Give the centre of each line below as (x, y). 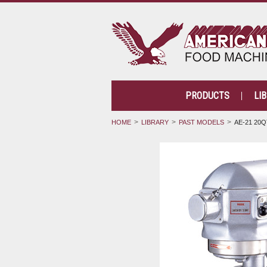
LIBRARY (155, 122)
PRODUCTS (207, 96)
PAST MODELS (201, 122)
